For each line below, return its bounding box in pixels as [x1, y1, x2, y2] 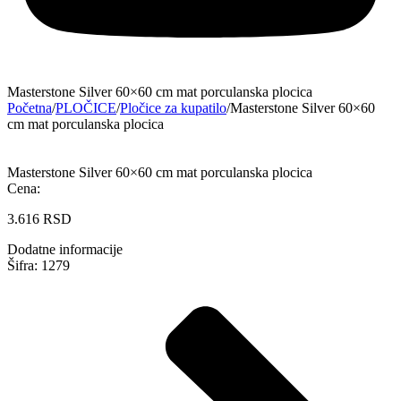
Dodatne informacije [7, 242, 123, 258]
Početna [7, 100, 52, 116]
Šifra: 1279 [7, 258, 70, 274]
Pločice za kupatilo [120, 100, 226, 116]
